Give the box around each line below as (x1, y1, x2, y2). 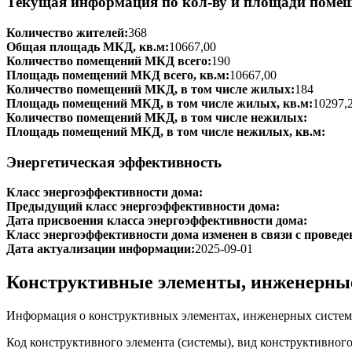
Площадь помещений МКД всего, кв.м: (6, 68, 229, 82)
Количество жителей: (6, 25, 128, 39)
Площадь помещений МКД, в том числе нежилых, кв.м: (6, 124, 325, 138)
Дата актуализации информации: (6, 242, 195, 256)
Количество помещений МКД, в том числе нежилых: (6, 110, 307, 124)
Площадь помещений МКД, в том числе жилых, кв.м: (6, 96, 313, 110)
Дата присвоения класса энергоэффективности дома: (6, 214, 307, 228)
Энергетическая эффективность (6, 153, 222, 170)
